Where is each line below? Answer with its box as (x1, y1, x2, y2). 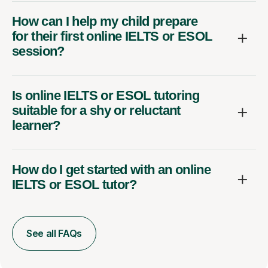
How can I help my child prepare (12, 13, 198, 29)
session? (12, 43, 65, 59)
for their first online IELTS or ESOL (12, 28, 212, 44)
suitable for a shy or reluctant (12, 102, 181, 118)
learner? (12, 117, 60, 133)
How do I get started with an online (12, 162, 211, 177)
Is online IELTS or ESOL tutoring (12, 87, 199, 103)
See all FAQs (26, 227, 83, 239)
